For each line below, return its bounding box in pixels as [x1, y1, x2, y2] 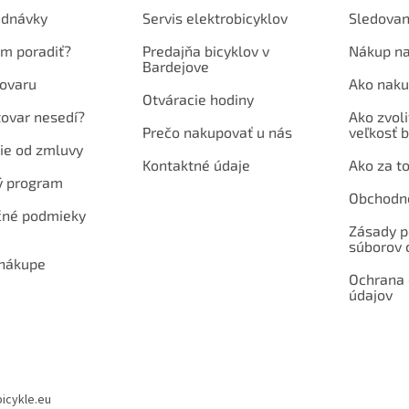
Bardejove [142, 57, 209, 75]
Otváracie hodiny [142, 89, 254, 108]
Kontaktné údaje [142, 155, 250, 173]
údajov [348, 285, 393, 303]
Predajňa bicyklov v [142, 41, 269, 59]
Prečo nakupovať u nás [142, 122, 292, 141]
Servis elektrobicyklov [142, 8, 288, 26]
